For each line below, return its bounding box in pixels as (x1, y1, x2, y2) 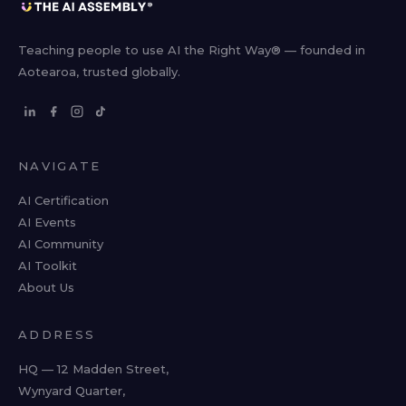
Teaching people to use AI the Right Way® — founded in (18, 43, 365, 57)
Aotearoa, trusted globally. (18, 64, 180, 79)
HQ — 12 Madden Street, (18, 362, 169, 376)
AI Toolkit (18, 258, 77, 273)
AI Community (18, 237, 103, 251)
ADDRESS (18, 327, 96, 342)
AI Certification (18, 193, 109, 208)
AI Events (18, 215, 76, 229)
